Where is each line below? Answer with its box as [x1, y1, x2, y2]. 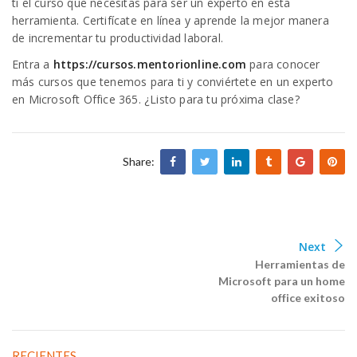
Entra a [12, 57, 53, 73]
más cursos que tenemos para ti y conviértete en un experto [12, 74, 334, 90]
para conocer [246, 57, 320, 73]
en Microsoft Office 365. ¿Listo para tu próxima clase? [12, 92, 300, 108]
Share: [123, 155, 157, 169]
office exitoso [271, 291, 345, 305]
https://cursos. [53, 57, 137, 73]
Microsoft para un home [218, 274, 345, 288]
